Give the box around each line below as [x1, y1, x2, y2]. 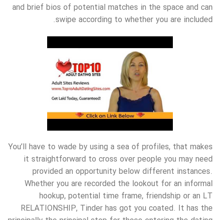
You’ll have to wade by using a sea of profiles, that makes [8, 140, 213, 153]
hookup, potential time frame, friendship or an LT [39, 190, 213, 202]
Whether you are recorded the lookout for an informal [25, 177, 213, 190]
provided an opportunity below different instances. [32, 165, 213, 178]
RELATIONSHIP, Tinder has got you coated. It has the [21, 202, 213, 215]
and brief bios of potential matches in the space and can [12, 1, 213, 14]
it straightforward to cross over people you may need [24, 153, 213, 165]
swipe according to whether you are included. [55, 14, 213, 27]
